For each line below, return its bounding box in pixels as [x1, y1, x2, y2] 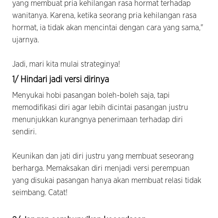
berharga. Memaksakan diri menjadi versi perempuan [12, 164, 190, 172]
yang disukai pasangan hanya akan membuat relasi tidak [12, 176, 201, 184]
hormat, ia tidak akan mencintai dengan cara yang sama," [12, 23, 203, 32]
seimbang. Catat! [12, 188, 68, 197]
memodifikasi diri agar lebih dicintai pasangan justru [12, 103, 188, 111]
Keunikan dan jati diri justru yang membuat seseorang [12, 152, 194, 160]
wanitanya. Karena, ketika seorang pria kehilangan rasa [12, 11, 197, 19]
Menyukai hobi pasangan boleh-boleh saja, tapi [12, 91, 170, 99]
